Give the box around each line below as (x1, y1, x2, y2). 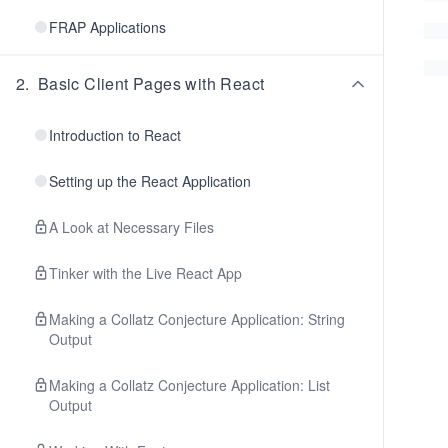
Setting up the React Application (49, 171, 251, 191)
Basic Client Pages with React (37, 72, 265, 95)
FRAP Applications (49, 17, 166, 37)
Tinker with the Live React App (49, 263, 242, 283)
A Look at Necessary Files (49, 217, 214, 237)
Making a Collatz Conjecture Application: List (49, 375, 330, 395)
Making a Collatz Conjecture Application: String (49, 309, 345, 329)
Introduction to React (49, 125, 181, 145)
